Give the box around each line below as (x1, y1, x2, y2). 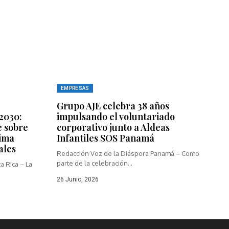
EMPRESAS (61, 85, 89, 91)
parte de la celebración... (57, 158, 132, 167)
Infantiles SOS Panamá (57, 131, 154, 144)
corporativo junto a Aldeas (57, 121, 170, 133)
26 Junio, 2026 (57, 175, 99, 183)
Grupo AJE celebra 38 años (57, 99, 169, 112)
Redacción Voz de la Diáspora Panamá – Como (57, 149, 199, 157)
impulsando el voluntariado (57, 110, 175, 123)
